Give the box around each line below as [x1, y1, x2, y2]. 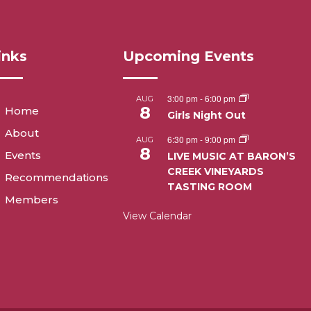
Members [4, 193, 58, 207]
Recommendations [4, 171, 108, 185]
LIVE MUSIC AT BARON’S [167, 150, 296, 163]
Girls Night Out [167, 109, 246, 122]
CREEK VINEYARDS [167, 165, 264, 178]
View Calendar [122, 210, 192, 223]
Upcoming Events [122, 48, 254, 65]
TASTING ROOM [167, 180, 252, 194]
